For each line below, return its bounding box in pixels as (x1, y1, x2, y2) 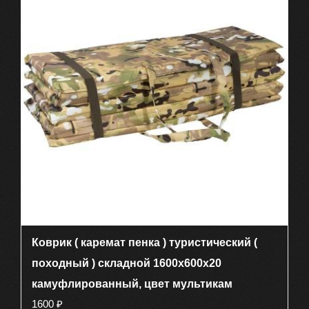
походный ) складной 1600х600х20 (32, 257, 221, 269)
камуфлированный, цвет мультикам (32, 277, 232, 290)
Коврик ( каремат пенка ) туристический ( (32, 236, 257, 248)
